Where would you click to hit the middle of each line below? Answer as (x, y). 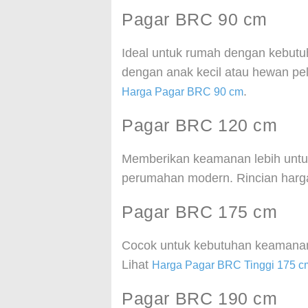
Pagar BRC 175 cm (200, 212)
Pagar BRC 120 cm (200, 125)
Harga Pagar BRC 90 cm (183, 92)
